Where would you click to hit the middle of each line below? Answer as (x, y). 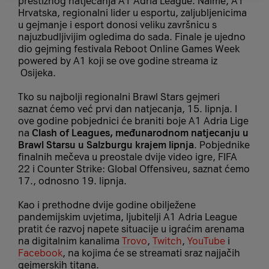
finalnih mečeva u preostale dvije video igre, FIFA (128, 157)
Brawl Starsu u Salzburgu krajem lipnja (106, 145)
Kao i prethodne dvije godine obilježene (107, 205)
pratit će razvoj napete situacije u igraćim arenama (131, 229)
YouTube (206, 241)
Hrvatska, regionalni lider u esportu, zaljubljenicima (132, 13)
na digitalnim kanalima (70, 241)
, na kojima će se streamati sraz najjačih (151, 253)
